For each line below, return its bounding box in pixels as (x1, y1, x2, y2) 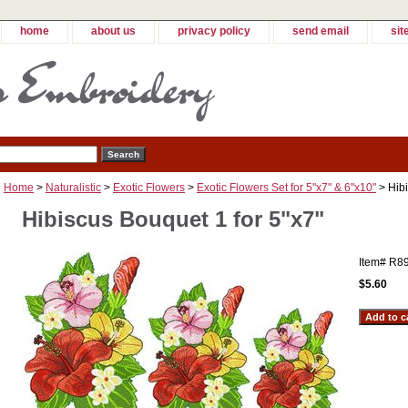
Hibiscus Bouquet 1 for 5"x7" (22, 207, 324, 232)
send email (292, 25, 349, 37)
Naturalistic (46, 181, 101, 195)
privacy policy (178, 25, 250, 37)
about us (91, 25, 136, 37)
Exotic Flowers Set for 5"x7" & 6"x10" (197, 181, 376, 195)
